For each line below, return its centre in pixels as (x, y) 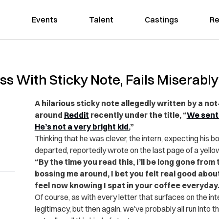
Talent (101, 20)
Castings (161, 20)
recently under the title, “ (138, 115)
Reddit (76, 115)
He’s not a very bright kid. (82, 127)
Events (44, 20)
